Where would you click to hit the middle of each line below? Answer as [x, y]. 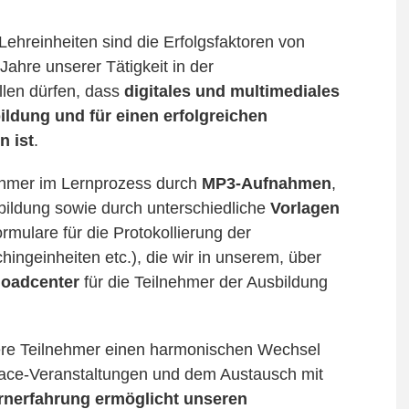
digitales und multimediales [230, 91]
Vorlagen [305, 208]
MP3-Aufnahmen [267, 183]
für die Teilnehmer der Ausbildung [204, 282]
